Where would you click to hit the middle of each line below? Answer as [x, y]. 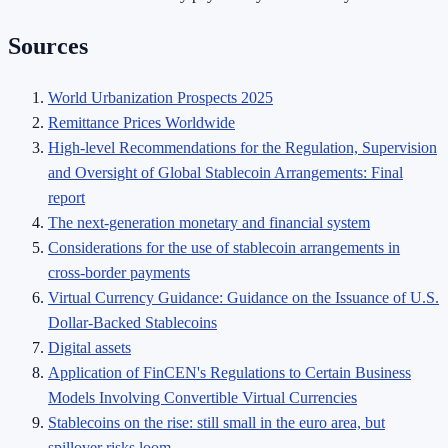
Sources [48, 46]
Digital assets [89, 348]
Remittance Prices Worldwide [141, 123]
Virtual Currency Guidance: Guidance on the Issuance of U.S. [243, 298]
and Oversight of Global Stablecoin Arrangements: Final [225, 173]
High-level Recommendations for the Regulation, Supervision [242, 148]
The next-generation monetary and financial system [209, 223]
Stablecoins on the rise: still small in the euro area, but [216, 423]
